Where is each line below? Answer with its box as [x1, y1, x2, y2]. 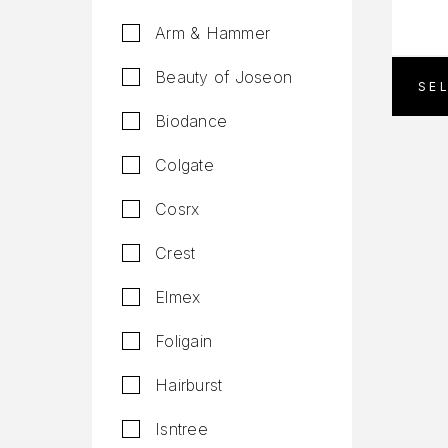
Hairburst [155, 375, 223, 395]
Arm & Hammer [155, 23, 271, 43]
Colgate [155, 155, 214, 175]
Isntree [155, 419, 208, 439]
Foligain [155, 331, 213, 351]
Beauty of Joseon [155, 67, 293, 87]
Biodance [155, 111, 228, 131]
